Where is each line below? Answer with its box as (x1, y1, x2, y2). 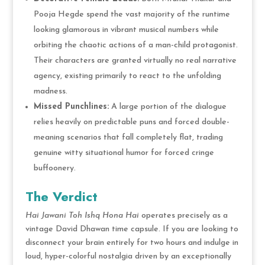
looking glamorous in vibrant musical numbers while (33, 25, 219, 34)
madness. (33, 86, 67, 96)
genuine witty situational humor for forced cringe (33, 148, 214, 157)
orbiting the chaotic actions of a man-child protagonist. (33, 40, 238, 50)
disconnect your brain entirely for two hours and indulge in (25, 238, 238, 247)
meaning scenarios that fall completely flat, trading (33, 132, 223, 142)
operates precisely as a (138, 211, 228, 220)
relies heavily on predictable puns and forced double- (33, 117, 230, 127)
